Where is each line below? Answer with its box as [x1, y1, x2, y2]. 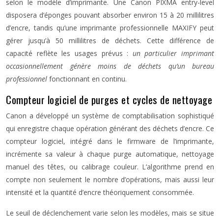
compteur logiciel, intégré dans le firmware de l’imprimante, [6, 137, 214, 146]
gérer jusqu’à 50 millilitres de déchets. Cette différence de [6, 36, 214, 45]
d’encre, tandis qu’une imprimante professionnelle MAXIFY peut [6, 23, 214, 32]
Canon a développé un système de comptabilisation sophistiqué [6, 111, 214, 120]
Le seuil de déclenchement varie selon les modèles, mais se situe [6, 208, 214, 218]
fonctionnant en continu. [49, 74, 127, 83]
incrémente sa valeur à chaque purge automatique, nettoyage [6, 149, 214, 159]
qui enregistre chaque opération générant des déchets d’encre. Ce [6, 124, 214, 133]
